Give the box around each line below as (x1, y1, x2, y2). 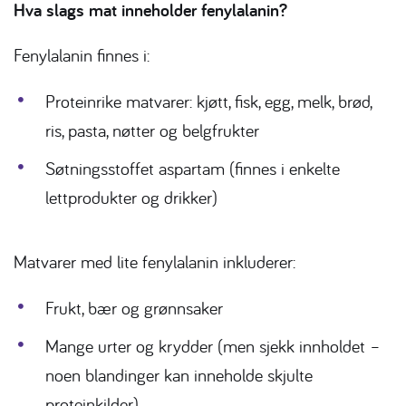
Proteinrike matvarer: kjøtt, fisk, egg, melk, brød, (45, 90, 372, 113)
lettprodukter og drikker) (45, 186, 217, 209)
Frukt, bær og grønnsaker (45, 296, 223, 320)
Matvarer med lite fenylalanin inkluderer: (14, 250, 295, 274)
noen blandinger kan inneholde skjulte (45, 363, 313, 387)
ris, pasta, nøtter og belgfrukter (45, 119, 259, 142)
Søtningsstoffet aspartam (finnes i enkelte (45, 157, 340, 180)
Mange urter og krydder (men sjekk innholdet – (45, 334, 381, 358)
